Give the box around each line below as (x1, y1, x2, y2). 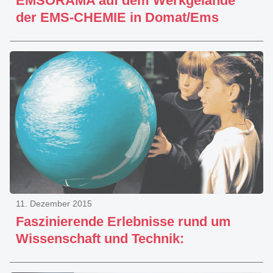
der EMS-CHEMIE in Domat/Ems (16, 10, 219, 25)
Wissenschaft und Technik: (16, 231, 184, 246)
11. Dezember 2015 (16, 199, 92, 208)
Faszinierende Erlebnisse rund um (16, 214, 231, 229)
